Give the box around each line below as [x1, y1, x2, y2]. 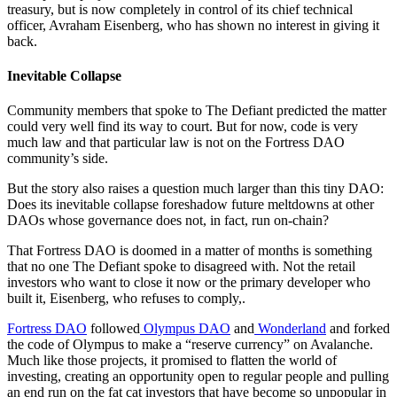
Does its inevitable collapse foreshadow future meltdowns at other [7, 197, 374, 213]
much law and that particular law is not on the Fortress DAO [7, 135, 345, 151]
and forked [326, 321, 390, 337]
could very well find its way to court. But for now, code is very [7, 119, 358, 135]
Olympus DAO [140, 321, 230, 337]
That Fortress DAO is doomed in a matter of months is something [7, 243, 372, 259]
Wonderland [254, 321, 326, 337]
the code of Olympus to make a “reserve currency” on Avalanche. [7, 337, 373, 353]
